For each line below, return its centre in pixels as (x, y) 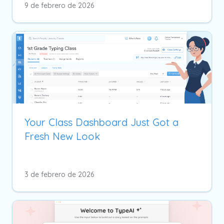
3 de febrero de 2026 (59, 174)
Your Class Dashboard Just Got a (101, 122)
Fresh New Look (62, 136)
